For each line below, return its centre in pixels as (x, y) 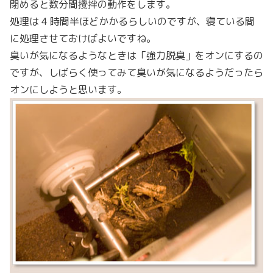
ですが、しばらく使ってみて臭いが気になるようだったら (136, 73)
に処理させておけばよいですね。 (83, 39)
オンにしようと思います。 (68, 90)
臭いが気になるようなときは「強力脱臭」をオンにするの (136, 56)
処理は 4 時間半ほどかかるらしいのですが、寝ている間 (132, 22)
